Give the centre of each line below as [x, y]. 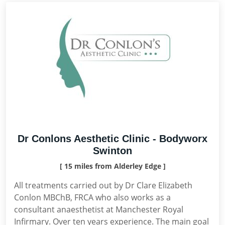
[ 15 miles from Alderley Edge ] [113, 166]
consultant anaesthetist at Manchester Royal [99, 209]
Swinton [113, 151]
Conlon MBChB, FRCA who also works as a [92, 197]
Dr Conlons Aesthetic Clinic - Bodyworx [113, 139]
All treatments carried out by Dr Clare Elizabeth [103, 185]
